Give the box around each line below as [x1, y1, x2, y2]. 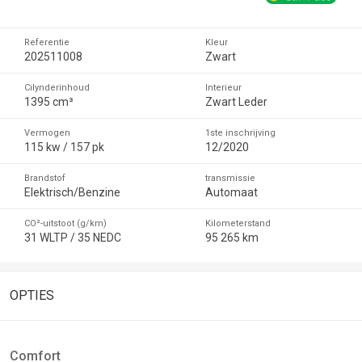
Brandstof [24, 172, 65, 183]
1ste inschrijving [205, 127, 276, 138]
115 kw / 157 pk [24, 140, 104, 154]
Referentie [24, 36, 69, 48]
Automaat [205, 185, 258, 199]
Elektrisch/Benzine [24, 185, 120, 199]
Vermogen [24, 127, 70, 138]
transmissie [205, 172, 255, 183]
